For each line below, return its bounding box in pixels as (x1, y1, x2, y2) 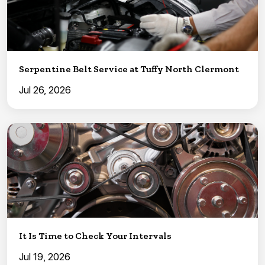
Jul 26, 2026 (19, 83, 71, 96)
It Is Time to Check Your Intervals (19, 230, 172, 241)
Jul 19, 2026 (19, 250, 70, 263)
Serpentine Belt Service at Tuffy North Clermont (19, 63, 239, 75)
